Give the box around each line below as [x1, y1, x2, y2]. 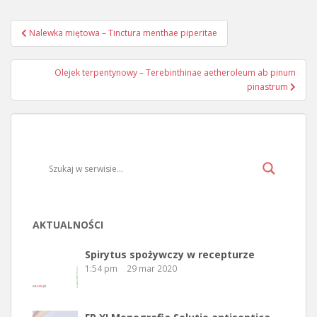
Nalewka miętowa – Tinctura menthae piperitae [29, 27, 217, 39]
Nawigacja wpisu [11, 31, 155, 54]
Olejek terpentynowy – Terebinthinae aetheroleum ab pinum [54, 67, 296, 79]
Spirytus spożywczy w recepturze [85, 248, 255, 261]
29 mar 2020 [127, 263, 177, 274]
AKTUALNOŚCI [33, 218, 103, 231]
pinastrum [247, 81, 290, 93]
